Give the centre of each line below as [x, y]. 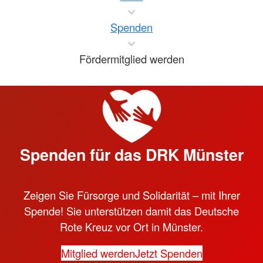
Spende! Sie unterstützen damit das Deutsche [131, 210]
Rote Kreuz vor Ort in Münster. [131, 226]
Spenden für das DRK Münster [131, 154]
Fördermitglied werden [131, 58]
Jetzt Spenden [168, 253]
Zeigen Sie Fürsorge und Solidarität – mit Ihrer [131, 195]
